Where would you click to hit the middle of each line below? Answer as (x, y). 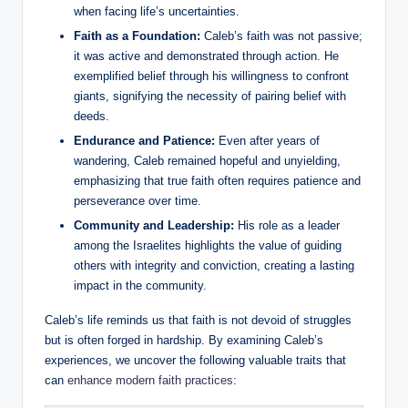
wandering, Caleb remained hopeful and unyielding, (207, 160)
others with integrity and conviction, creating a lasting (214, 266)
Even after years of (267, 140)
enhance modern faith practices (150, 381)
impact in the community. (140, 286)
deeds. (92, 116)
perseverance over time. (138, 200)
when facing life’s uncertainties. (157, 11)
